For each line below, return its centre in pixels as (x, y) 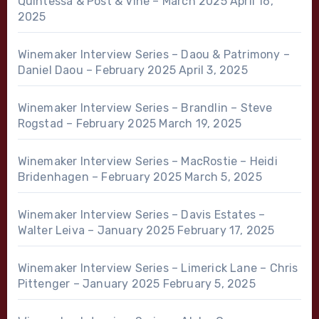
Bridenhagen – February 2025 (99, 177)
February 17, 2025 (226, 230)
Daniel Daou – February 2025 (96, 70)
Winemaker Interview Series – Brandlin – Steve (145, 108)
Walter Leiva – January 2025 (96, 230)
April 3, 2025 (213, 70)
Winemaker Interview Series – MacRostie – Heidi (147, 161)
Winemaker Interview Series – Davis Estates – (141, 214)
